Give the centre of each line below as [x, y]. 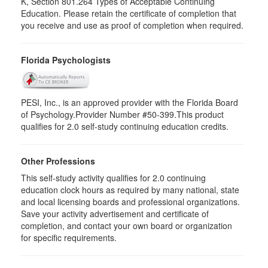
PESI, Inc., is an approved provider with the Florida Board [130, 102]
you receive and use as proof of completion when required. [132, 25]
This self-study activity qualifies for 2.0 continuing [113, 178]
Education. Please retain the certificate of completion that [129, 13]
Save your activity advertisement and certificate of [115, 214]
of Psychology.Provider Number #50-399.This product [122, 114]
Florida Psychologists [66, 60]
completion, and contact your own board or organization [127, 226]
